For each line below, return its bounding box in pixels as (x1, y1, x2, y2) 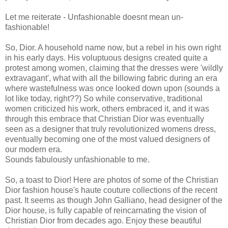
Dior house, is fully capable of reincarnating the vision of (5, 206, 206, 215)
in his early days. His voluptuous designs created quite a (5, 53, 208, 62)
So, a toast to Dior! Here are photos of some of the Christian (5, 175, 218, 184)
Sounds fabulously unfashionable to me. (5, 155, 150, 164)
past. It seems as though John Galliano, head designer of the (5, 195, 222, 205)
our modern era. (5, 145, 62, 154)
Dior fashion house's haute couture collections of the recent (5, 185, 217, 194)
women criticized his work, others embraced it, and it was (5, 104, 209, 113)
